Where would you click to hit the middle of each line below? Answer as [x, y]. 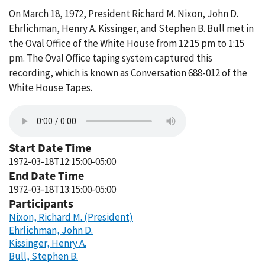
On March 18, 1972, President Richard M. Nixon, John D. [124, 14]
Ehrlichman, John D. [51, 230]
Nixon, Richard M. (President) [71, 217]
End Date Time [46, 175]
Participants [41, 203]
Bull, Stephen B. [43, 256]
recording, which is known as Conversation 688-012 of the [128, 73]
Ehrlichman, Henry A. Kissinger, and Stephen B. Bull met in [131, 28]
